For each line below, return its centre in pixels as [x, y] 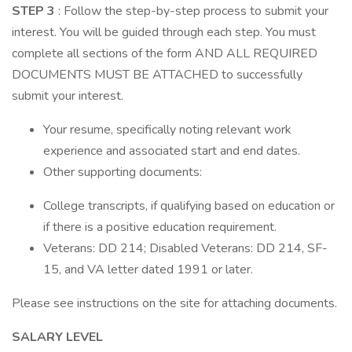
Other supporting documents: [123, 172]
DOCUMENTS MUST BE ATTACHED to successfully [157, 75]
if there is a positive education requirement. [160, 227]
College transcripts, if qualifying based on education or [189, 206]
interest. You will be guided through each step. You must [164, 32]
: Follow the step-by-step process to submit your [192, 11]
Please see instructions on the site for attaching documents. [174, 303]
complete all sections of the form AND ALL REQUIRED [165, 53]
